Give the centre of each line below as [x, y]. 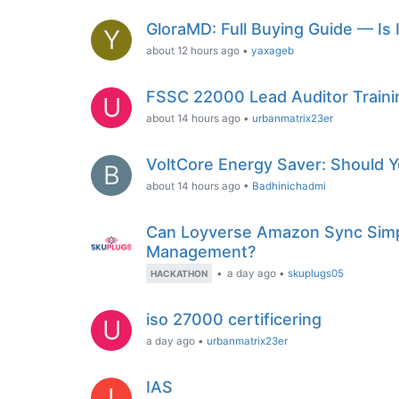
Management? [201, 252]
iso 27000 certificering [234, 319]
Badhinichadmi [289, 186]
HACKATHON [179, 273]
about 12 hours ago [193, 51]
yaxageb [273, 51]
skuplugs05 [316, 273]
